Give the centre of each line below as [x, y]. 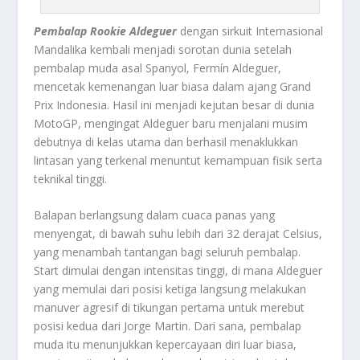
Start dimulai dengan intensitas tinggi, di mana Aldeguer [178, 271]
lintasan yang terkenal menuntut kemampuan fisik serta [178, 160]
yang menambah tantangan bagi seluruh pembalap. [168, 252]
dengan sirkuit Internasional [250, 31]
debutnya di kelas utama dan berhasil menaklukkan [166, 141]
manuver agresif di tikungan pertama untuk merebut [170, 308]
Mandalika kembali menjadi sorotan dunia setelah [163, 49]
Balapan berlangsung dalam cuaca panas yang [155, 215]
